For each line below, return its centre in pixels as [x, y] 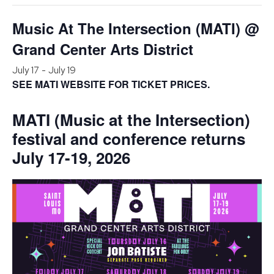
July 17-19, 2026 [71, 158]
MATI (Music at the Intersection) [131, 120]
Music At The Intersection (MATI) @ [135, 28]
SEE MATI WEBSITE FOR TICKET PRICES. [111, 84]
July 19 [62, 71]
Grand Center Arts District [103, 49]
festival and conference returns [129, 139]
